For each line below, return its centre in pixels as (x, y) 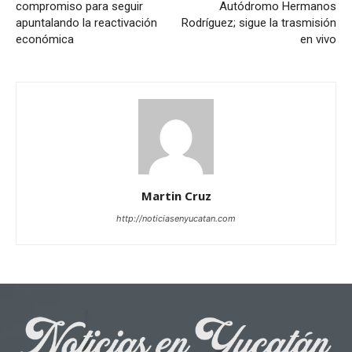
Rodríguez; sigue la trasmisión (259, 23)
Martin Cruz (176, 196)
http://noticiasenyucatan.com (176, 218)
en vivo (318, 39)
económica (45, 39)
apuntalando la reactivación (86, 23)
